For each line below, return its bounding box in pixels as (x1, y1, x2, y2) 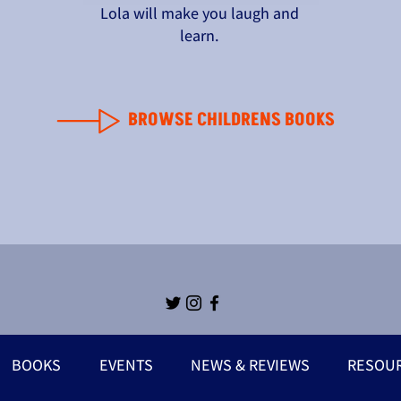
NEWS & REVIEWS (191, 354, 310, 375)
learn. (180, 25, 220, 46)
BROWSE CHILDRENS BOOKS (127, 107, 335, 132)
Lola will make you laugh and (100, 3, 300, 23)
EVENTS (98, 354, 153, 375)
